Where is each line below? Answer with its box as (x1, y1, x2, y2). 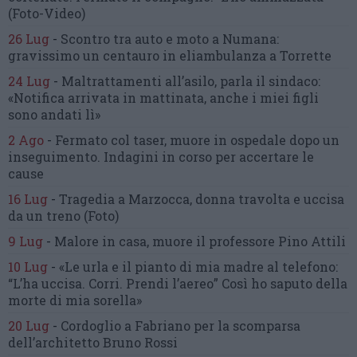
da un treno (8, 206, 84, 224)
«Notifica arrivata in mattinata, (8, 88, 210, 106)
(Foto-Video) (8, 4, 85, 22)
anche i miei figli (210, 88, 319, 106)
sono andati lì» (8, 105, 100, 123)
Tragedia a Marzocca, (59, 190, 195, 207)
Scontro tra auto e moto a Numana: (61, 29, 279, 47)
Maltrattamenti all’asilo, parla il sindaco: (61, 72, 320, 89)
